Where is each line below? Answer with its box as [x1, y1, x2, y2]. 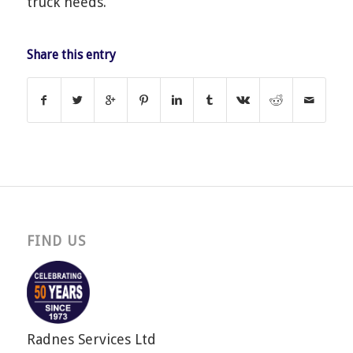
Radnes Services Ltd [26, 331, 156, 348]
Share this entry [26, 46, 116, 62]
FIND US [26, 232, 86, 249]
